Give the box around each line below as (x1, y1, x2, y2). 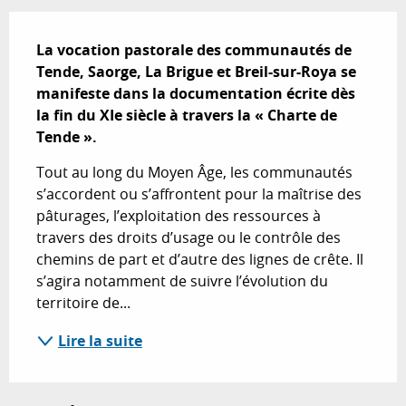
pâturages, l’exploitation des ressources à (36, 205, 321, 226)
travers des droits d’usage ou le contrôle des (36, 227, 341, 247)
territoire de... (36, 292, 130, 313)
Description (9, 11, 118, 37)
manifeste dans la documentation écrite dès (36, 82, 355, 103)
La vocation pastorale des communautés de (36, 39, 352, 60)
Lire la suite (58, 330, 142, 351)
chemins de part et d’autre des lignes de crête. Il (36, 248, 363, 269)
